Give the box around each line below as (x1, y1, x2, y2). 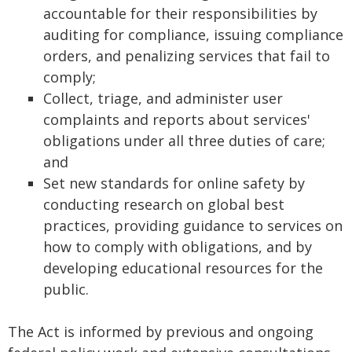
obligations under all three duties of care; (43, 131, 325, 150)
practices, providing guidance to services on (43, 216, 343, 235)
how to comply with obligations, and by (43, 237, 312, 256)
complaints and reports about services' (43, 110, 310, 129)
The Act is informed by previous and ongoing (8, 322, 313, 341)
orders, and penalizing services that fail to (43, 46, 330, 65)
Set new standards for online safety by (43, 174, 305, 192)
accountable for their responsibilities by (43, 4, 317, 23)
